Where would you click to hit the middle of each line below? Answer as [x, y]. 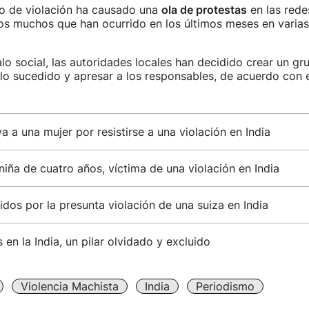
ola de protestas [204, 10]
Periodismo [225, 286]
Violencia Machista [69, 286]
